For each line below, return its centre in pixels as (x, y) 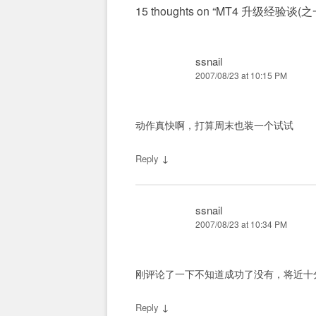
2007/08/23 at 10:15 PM (241, 75)
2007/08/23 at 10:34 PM (241, 224)
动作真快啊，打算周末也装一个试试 (214, 125)
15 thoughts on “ (176, 11)
